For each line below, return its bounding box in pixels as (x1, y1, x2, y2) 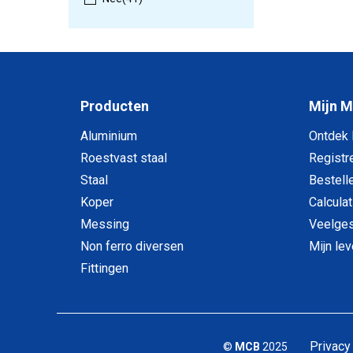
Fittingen (80, 261, 128, 277)
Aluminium (80, 128, 137, 144)
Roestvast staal (80, 150, 167, 166)
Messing (80, 217, 129, 232)
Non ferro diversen (80, 239, 184, 255)
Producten (80, 98, 149, 115)
